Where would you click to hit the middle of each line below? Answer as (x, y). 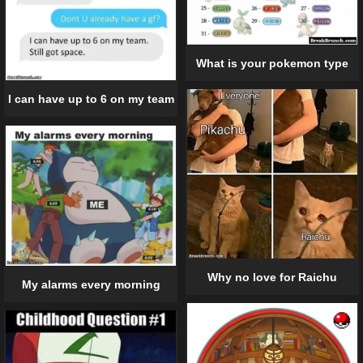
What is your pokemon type (272, 63)
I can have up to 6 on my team (91, 99)
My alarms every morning (91, 284)
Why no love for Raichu (272, 277)
